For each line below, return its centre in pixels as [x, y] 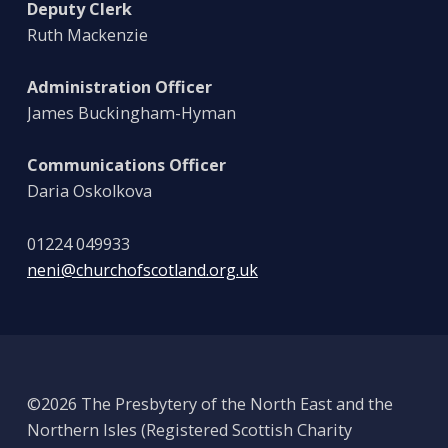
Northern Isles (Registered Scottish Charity [189, 429]
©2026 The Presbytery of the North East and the [209, 403]
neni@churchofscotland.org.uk [142, 269]
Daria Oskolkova [89, 191]
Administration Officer [119, 87]
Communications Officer [126, 165]
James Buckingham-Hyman [131, 113]
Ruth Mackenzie [87, 34]
